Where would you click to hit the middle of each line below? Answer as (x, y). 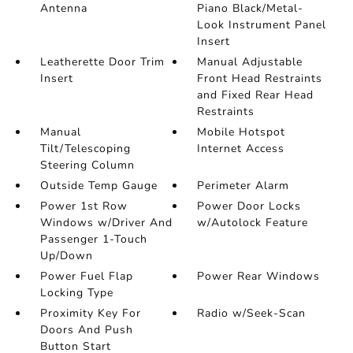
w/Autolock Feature (253, 223)
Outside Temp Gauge (98, 186)
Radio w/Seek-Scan (252, 313)
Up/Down (66, 256)
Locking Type (76, 293)
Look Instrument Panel (262, 25)
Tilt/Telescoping (85, 149)
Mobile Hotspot (242, 132)
